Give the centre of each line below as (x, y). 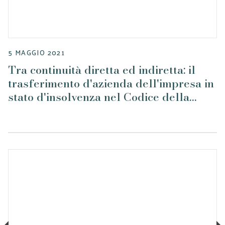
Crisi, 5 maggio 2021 (61, 110)
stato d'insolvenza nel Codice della (99, 97)
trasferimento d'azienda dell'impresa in (111, 83)
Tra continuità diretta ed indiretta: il (102, 70)
